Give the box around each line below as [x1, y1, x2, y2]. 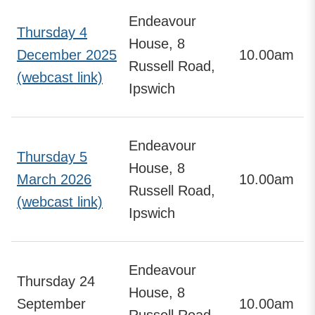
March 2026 [17, 171, 91, 187]
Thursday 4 [17, 24, 87, 40]
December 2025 [17, 46, 117, 63]
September [17, 295, 86, 311]
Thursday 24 [17, 273, 95, 289]
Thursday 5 [17, 148, 87, 165]
